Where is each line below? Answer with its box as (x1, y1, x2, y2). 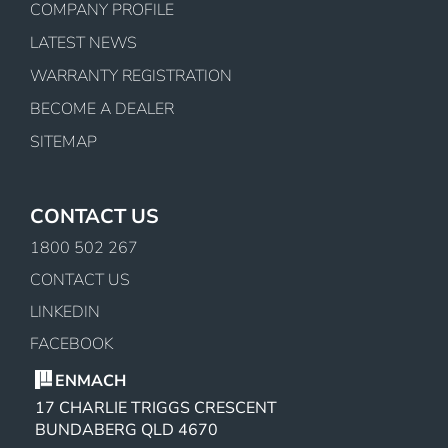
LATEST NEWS (30, 31, 137, 54)
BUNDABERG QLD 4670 (35, 419, 218, 442)
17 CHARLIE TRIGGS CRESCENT (35, 397, 277, 420)
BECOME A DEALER (30, 97, 174, 120)
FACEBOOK (30, 333, 113, 356)
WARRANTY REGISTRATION (30, 64, 232, 87)
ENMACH (55, 370, 126, 393)
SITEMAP (30, 130, 97, 153)
